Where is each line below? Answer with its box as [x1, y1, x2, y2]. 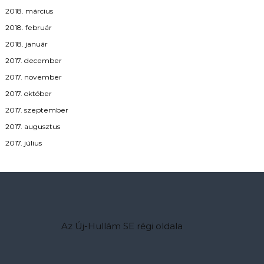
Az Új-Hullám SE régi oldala [61, 220, 183, 232]
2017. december [5, 56, 62, 65]
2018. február [5, 23, 52, 32]
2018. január [5, 39, 48, 48]
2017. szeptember [5, 105, 69, 114]
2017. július [5, 138, 42, 147]
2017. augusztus [5, 122, 61, 131]
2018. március [5, 6, 54, 15]
